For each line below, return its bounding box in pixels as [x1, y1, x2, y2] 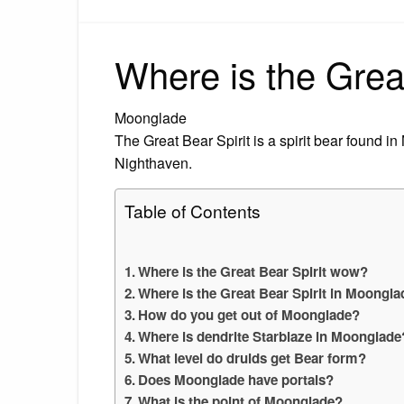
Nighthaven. [115, 151, 192, 173]
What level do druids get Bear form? [138, 347, 367, 368]
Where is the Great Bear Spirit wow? [138, 261, 369, 281]
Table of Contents [124, 197, 261, 223]
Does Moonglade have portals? [138, 369, 335, 390]
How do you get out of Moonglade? [138, 304, 361, 325]
